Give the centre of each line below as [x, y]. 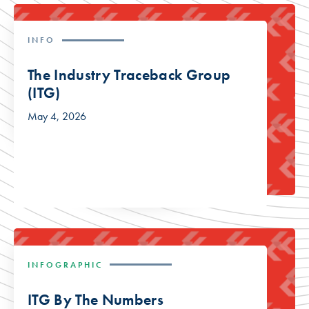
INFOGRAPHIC [65, 265]
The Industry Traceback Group [129, 75]
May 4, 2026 [57, 117]
